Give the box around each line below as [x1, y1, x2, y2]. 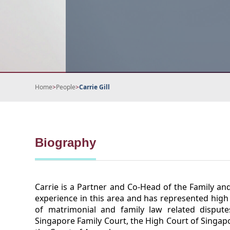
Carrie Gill [79, 83, 110, 91]
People [56, 83, 75, 91]
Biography [35, 136, 96, 149]
